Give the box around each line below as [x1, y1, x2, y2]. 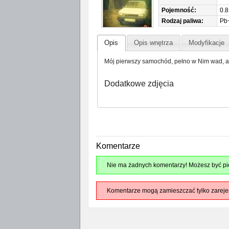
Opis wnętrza [134, 39, 173, 47]
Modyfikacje [189, 39, 225, 47]
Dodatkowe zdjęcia [104, 79, 174, 88]
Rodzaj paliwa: [161, 17, 203, 25]
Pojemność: [161, 7, 196, 14]
